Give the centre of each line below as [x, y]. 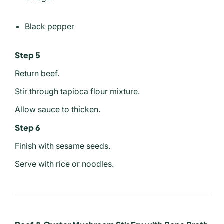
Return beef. [37, 74]
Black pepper [50, 27]
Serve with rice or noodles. [64, 164]
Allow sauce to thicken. [58, 110]
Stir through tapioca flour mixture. [77, 92]
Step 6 [28, 128]
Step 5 [28, 55]
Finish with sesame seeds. [63, 146]
